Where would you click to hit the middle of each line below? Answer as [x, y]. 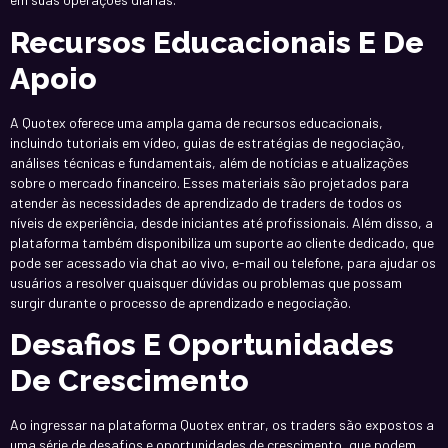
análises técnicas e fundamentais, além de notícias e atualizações [209, 162]
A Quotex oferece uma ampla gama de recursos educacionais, [196, 122]
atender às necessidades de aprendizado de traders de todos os [206, 202]
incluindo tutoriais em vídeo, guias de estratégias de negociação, [207, 142]
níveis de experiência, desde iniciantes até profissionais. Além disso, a [221, 222]
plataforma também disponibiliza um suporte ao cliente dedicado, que [222, 242]
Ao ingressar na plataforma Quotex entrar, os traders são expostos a [222, 424]
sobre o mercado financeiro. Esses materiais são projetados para [209, 182]
